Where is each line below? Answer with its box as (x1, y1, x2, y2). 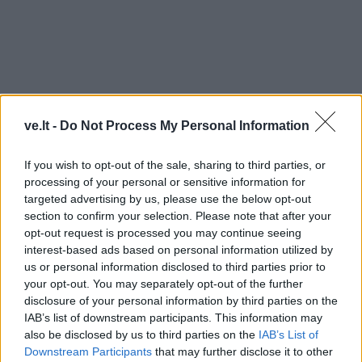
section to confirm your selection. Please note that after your (24, 208, 331, 222)
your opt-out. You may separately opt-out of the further (24, 276, 303, 290)
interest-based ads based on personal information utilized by (24, 242, 333, 256)
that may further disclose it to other (152, 344, 333, 358)
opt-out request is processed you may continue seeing (24, 225, 301, 239)
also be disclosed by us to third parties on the (24, 327, 259, 341)
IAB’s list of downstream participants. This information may (24, 310, 322, 324)
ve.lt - (24, 118, 60, 133)
